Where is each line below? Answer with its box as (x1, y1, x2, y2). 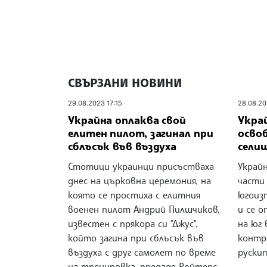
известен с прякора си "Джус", (68, 217, 198, 229)
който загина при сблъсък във (68, 231, 204, 244)
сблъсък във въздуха (68, 139, 177, 153)
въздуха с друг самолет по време (68, 246, 216, 258)
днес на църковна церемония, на (68, 174, 211, 187)
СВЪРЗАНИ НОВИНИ (68, 75, 182, 91)
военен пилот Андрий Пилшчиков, (68, 203, 220, 215)
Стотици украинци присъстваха (68, 160, 214, 172)
